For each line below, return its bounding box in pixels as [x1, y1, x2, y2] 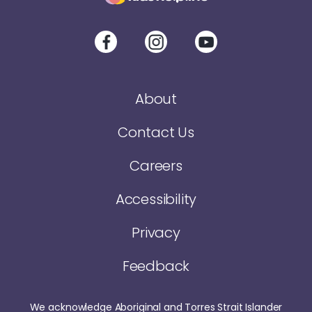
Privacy [132, 223, 180, 243]
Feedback [122, 256, 190, 276]
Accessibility [115, 189, 197, 210]
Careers [130, 156, 182, 176]
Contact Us [118, 123, 194, 143]
